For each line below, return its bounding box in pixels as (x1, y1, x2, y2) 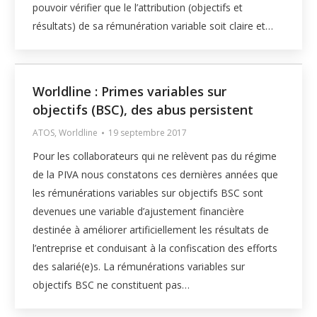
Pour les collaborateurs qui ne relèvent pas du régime (33, 149, 277, 163)
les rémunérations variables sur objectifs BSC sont (33, 186, 264, 200)
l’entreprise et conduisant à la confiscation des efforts (33, 241, 278, 255)
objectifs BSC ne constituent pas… (33, 278, 190, 292)
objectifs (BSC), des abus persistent (33, 101, 254, 119)
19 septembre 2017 (108, 127, 188, 139)
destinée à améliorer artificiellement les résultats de (33, 223, 270, 237)
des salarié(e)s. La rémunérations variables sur (33, 260, 246, 274)
